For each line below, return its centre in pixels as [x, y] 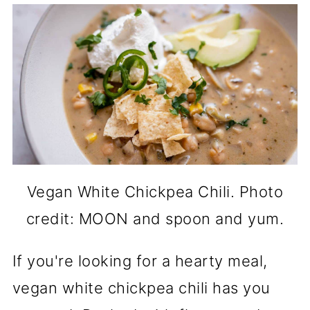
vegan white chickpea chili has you [141, 288]
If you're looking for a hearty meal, [140, 261]
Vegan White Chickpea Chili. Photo [155, 191]
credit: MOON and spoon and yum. [155, 218]
